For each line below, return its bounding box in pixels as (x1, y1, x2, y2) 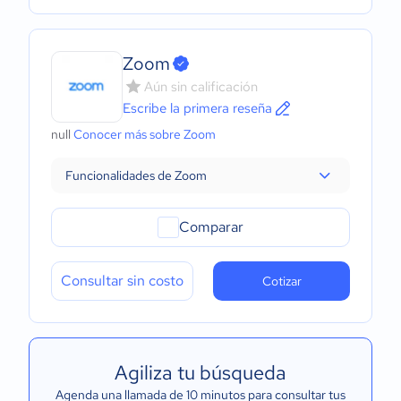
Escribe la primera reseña (123, 99, 272, 117)
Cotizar (261, 273, 302, 289)
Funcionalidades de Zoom (65, 167, 207, 183)
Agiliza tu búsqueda (115, 360, 286, 386)
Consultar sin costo (61, 271, 183, 290)
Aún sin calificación (144, 78, 258, 96)
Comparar (179, 218, 243, 236)
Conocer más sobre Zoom (73, 126, 216, 142)
